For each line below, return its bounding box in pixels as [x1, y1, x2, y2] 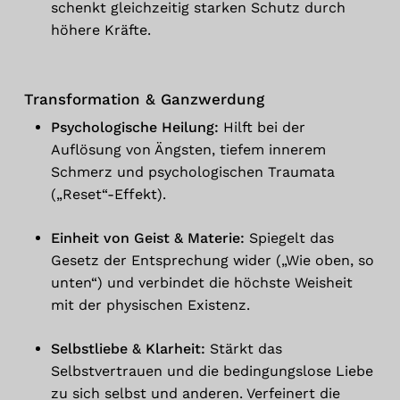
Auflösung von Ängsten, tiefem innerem [50, 140, 326, 158]
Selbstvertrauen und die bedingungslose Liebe [50, 362, 373, 379]
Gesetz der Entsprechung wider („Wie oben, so [50, 251, 374, 269]
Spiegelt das [244, 229, 334, 246]
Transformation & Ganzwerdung [23, 89, 264, 108]
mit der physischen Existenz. [50, 296, 250, 313]
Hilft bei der [218, 118, 305, 136]
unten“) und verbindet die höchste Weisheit [50, 273, 353, 291]
